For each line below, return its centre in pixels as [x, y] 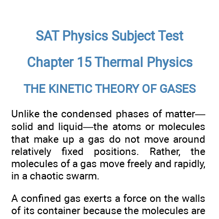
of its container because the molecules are [108, 211]
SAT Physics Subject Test [109, 36]
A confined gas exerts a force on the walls [108, 198]
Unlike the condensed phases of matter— [108, 113]
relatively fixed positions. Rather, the [108, 151]
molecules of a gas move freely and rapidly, [108, 163]
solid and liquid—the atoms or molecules [108, 126]
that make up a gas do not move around [108, 139]
